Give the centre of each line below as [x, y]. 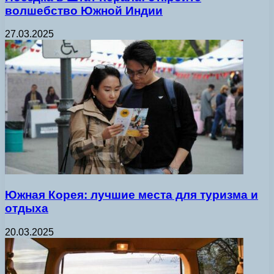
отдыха [27, 209]
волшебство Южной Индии [84, 10]
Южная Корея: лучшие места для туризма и [131, 195]
